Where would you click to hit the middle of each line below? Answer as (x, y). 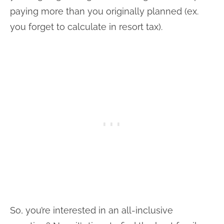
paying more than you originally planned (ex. (104, 11)
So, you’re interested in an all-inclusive (91, 210)
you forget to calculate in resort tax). (86, 26)
